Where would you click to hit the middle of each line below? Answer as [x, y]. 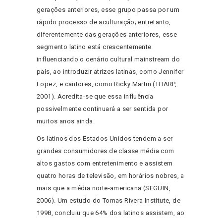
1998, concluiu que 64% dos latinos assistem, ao [111, 213]
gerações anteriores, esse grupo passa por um [108, 10]
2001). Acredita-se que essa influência [95, 97]
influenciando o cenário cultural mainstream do [108, 59]
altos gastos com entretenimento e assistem [105, 164]
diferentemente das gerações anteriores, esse [107, 35]
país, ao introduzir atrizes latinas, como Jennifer [110, 72]
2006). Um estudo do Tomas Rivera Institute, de [109, 201]
